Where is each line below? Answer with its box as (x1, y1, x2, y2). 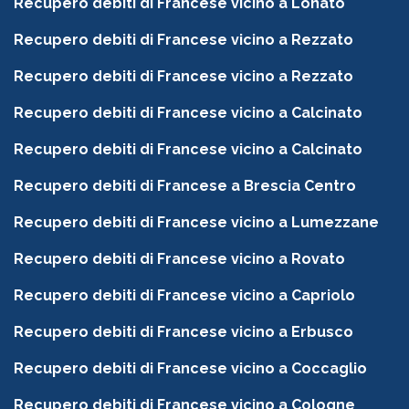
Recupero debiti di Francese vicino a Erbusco (14, 323, 353, 341)
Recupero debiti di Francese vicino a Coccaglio (14, 360, 367, 378)
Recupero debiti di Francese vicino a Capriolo (14, 287, 355, 305)
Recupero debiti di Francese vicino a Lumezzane (14, 214, 379, 232)
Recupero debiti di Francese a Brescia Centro (14, 177, 356, 195)
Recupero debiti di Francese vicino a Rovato (14, 250, 345, 268)
